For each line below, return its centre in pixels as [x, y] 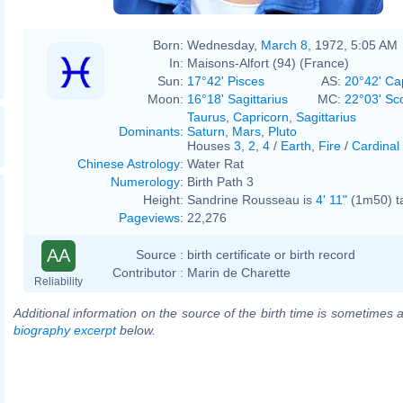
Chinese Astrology [129, 163]
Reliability [58, 281]
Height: [163, 199]
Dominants [149, 131]
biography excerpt [65, 330]
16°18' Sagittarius [237, 99]
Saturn [206, 131]
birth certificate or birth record [271, 254]
